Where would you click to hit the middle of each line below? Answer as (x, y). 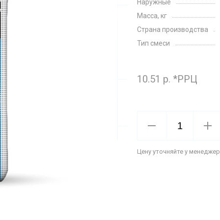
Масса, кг (152, 16)
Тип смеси (153, 43)
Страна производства (173, 29)
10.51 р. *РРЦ (167, 79)
